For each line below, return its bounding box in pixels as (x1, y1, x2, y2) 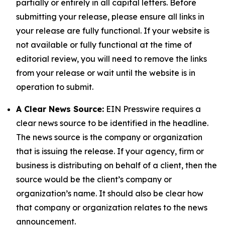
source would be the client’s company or (16, 174, 172, 184)
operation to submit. (16, 82, 93, 92)
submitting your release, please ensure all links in (16, 12, 204, 22)
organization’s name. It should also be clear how (16, 188, 203, 198)
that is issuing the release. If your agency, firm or (16, 146, 204, 156)
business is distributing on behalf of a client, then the (16, 160, 217, 170)
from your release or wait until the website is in (16, 68, 195, 78)
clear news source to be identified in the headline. (16, 118, 208, 128)
